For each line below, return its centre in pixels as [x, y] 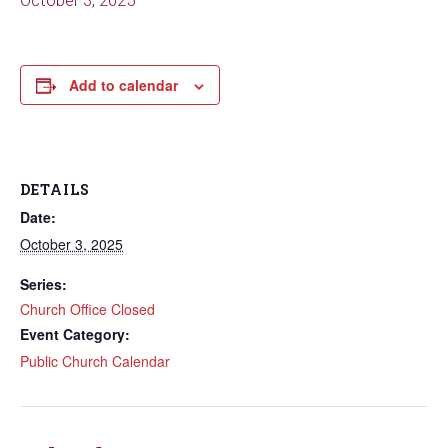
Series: [43, 284]
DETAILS [55, 189]
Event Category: [75, 334]
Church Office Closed [87, 309]
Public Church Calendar [95, 361]
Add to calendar [123, 85]
